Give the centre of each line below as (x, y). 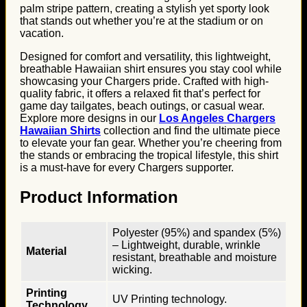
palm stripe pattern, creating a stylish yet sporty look (145, 9)
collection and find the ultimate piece (191, 131)
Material (46, 251)
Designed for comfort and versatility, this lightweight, (145, 57)
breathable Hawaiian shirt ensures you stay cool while (151, 69)
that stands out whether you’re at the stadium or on (142, 21)
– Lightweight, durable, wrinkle (186, 245)
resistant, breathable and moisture (195, 257)
